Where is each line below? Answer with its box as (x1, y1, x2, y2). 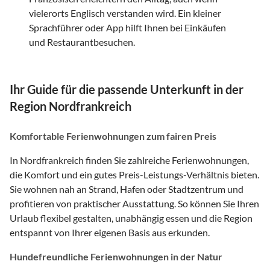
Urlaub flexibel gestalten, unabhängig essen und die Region (10, 212, 253, 224)
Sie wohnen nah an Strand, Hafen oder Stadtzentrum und (10, 183, 243, 195)
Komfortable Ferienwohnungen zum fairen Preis (10, 130, 216, 142)
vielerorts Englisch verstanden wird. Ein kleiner (29, 7, 221, 19)
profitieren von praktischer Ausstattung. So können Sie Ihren (10, 197, 259, 209)
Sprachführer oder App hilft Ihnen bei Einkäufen (29, 21, 226, 33)
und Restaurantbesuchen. (29, 36, 135, 48)
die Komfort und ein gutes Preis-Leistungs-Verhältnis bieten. (10, 168, 259, 180)
